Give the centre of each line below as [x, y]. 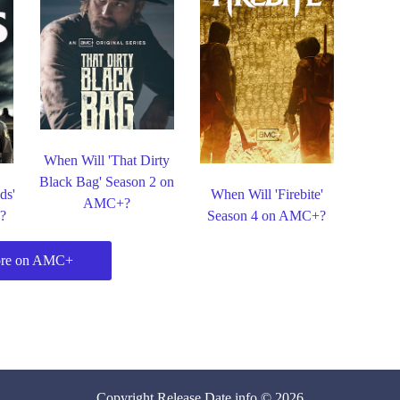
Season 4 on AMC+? [267, 215]
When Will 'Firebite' [267, 194]
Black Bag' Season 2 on [107, 182]
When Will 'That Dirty [107, 161]
